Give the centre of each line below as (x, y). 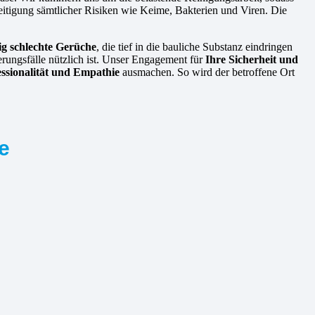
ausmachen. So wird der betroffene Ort (207, 72)
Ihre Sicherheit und (252, 60)
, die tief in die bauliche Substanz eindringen (194, 47)
